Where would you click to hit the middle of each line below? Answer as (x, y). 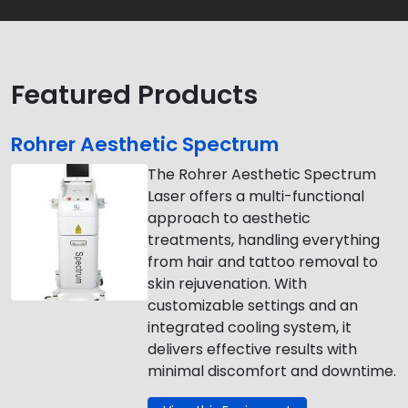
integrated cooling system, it (250, 327)
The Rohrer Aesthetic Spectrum (262, 174)
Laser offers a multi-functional (256, 196)
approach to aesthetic (229, 218)
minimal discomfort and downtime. (272, 371)
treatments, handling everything (264, 240)
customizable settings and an (253, 306)
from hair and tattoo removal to (263, 262)
